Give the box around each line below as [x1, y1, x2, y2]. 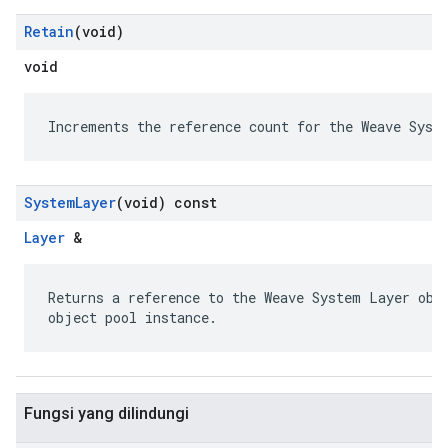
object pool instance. [48, 308, 217, 327]
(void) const [116, 193, 217, 212]
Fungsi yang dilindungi [24, 404, 189, 423]
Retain [24, 22, 74, 41]
